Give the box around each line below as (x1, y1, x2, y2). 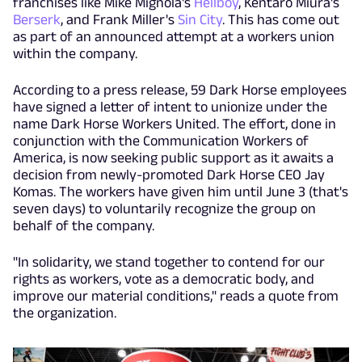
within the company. (13, 44, 137, 61)
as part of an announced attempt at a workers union (13, 27, 335, 44)
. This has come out (222, 11, 339, 27)
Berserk (13, 11, 61, 27)
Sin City (178, 11, 222, 27)
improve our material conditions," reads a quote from (13, 287, 339, 304)
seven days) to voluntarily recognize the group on (13, 200, 316, 217)
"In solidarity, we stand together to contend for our (13, 253, 325, 270)
